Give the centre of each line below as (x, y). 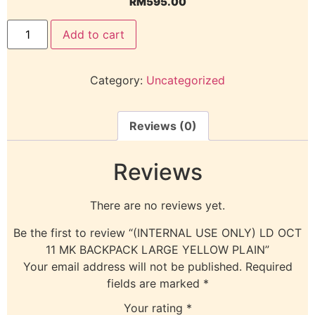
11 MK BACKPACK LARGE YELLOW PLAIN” (157, 249)
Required (269, 266)
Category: (118, 81)
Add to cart (94, 35)
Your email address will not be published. (132, 266)
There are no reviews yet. (157, 206)
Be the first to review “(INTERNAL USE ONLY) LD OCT (157, 232)
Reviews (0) (163, 126)
